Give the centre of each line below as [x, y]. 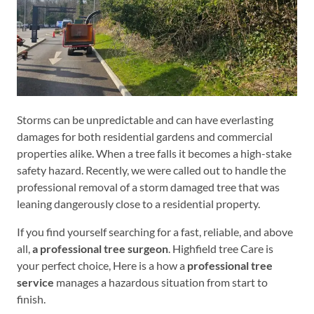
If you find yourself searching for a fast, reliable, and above [155, 232]
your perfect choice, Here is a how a [101, 266]
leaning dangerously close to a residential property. [138, 204]
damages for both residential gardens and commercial [145, 137]
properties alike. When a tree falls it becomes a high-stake [154, 153]
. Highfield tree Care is [221, 249]
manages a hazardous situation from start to [161, 282]
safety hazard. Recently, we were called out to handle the [151, 170]
